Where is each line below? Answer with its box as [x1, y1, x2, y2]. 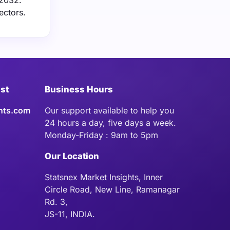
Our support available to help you [45, 105, 174, 116]
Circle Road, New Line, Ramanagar [45, 184, 180, 195]
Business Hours [45, 84, 113, 94]
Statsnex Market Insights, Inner [45, 172, 163, 182]
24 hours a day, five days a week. [45, 118, 176, 128]
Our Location [45, 151, 99, 161]
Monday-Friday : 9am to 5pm [45, 130, 158, 140]
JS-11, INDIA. [45, 209, 95, 219]
